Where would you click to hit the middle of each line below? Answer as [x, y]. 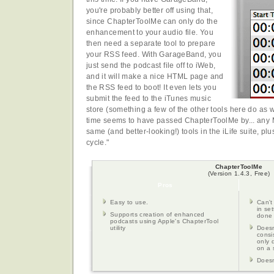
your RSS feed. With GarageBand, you [154, 55]
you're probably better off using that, [150, 11]
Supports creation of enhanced [157, 215]
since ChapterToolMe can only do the [152, 22]
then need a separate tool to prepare [151, 44]
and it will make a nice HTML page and [155, 77]
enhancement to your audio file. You [150, 33]
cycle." [98, 143]
